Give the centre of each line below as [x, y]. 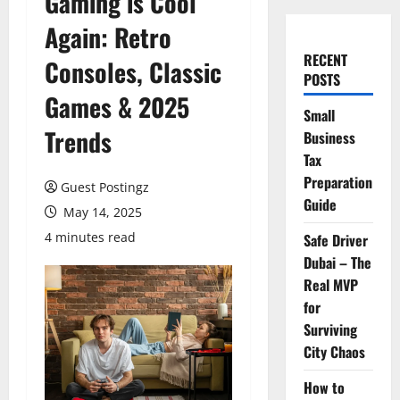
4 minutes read [90, 237]
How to [324, 387]
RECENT [325, 60]
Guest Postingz [105, 187]
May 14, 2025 [101, 212]
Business [329, 137]
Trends [78, 142]
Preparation [337, 182]
